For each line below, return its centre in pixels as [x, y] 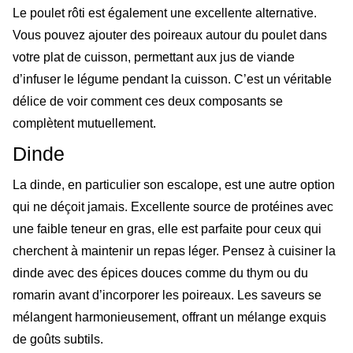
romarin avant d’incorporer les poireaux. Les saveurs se [167, 295]
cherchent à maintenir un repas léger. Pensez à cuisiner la [174, 251]
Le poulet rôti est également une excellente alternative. [165, 13]
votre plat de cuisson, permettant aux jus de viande [154, 57]
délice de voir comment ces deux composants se [148, 101]
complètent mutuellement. [84, 123]
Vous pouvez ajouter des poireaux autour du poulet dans [170, 35]
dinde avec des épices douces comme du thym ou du [160, 273]
